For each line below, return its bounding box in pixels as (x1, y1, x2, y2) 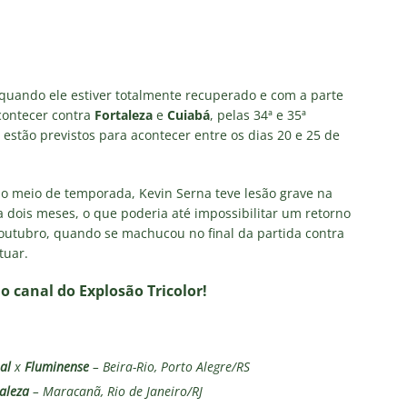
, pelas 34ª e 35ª (210, 106, 306, 124)
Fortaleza (94, 106, 153, 124)
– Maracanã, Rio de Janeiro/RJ (29, 382, 203, 401)
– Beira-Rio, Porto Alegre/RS (89, 358, 250, 376)
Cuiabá (167, 106, 210, 124)
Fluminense (25, 358, 89, 376)
